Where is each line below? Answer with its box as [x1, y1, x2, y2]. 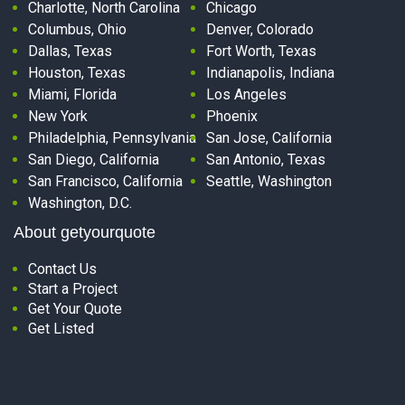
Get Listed [28, 320, 94, 338]
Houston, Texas [28, 64, 126, 82]
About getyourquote [14, 223, 155, 242]
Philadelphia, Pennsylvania [28, 129, 196, 147]
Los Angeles [205, 86, 287, 104]
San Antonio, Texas [205, 151, 325, 169]
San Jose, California [205, 129, 332, 147]
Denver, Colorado [205, 21, 314, 39]
